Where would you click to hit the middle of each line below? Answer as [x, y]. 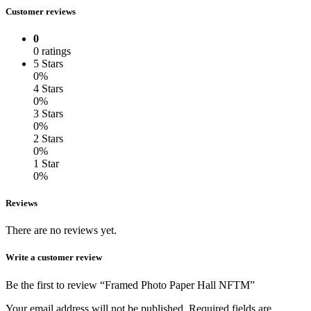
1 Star [46, 163]
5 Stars [48, 63]
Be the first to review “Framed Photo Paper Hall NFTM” [130, 285]
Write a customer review [54, 258]
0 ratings [52, 51]
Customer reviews [41, 11]
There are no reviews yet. [61, 230]
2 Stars [48, 138]
